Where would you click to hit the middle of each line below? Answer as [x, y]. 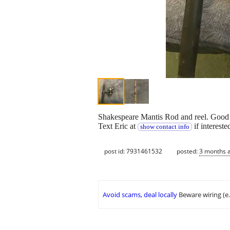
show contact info [165, 127]
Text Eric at [118, 126]
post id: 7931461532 [133, 151]
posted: [188, 151]
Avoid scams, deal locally [140, 195]
